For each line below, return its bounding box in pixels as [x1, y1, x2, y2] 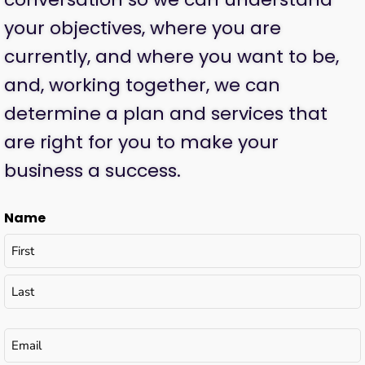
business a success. [4, 158, 181, 184]
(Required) [39, 331, 90, 346]
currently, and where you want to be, [4, 44, 339, 70]
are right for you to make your [4, 130, 279, 156]
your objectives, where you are [4, 15, 281, 42]
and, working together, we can [4, 73, 280, 99]
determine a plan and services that [4, 101, 328, 127]
